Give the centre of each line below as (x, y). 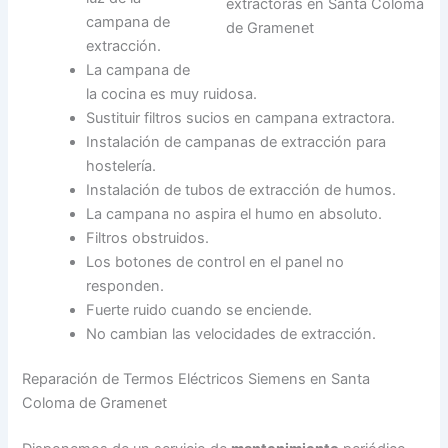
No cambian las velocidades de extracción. (231, 333)
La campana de (138, 69)
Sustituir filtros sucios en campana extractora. (241, 117)
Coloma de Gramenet (95, 403)
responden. (125, 285)
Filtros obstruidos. (148, 237)
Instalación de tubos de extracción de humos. (241, 189)
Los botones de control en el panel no (215, 261)
